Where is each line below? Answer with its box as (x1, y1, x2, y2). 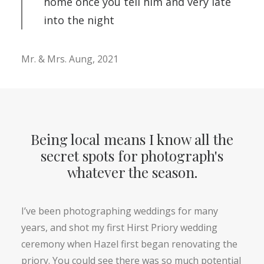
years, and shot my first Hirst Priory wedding (21, 221, 217, 234)
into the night (44, 13, 114, 27)
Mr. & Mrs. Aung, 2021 (21, 52, 118, 65)
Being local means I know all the (31, 130, 233, 148)
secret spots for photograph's (41, 146, 223, 165)
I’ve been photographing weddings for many (21, 204, 218, 217)
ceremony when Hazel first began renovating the (21, 237, 237, 250)
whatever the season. (67, 163, 197, 181)
